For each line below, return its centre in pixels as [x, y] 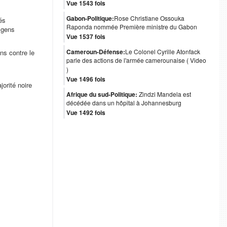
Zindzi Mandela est [164, 94]
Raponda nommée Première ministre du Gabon [131, 27]
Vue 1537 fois [86, 36]
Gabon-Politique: [90, 18]
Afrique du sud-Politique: [102, 94]
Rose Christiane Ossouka [149, 18]
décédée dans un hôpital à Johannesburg [124, 103]
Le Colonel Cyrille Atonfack [162, 51]
